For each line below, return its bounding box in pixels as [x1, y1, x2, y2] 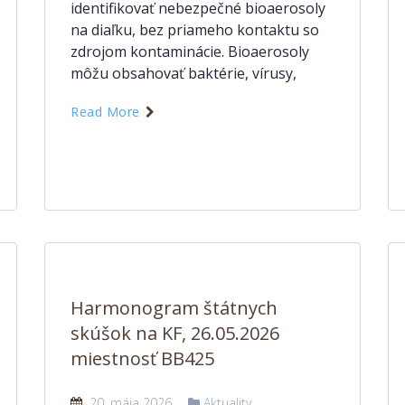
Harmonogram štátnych [71, 296, 278, 320]
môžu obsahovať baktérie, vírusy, [71, 63, 297, 83]
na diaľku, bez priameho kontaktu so [71, 20, 319, 40]
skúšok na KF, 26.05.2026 [71, 321, 279, 345]
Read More [71, 103, 144, 120]
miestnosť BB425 [71, 346, 214, 371]
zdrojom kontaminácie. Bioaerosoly [71, 42, 309, 61]
